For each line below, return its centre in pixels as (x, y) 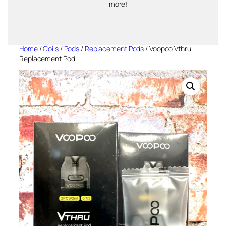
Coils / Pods (61, 49)
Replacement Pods (114, 49)
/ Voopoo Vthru (167, 49)
